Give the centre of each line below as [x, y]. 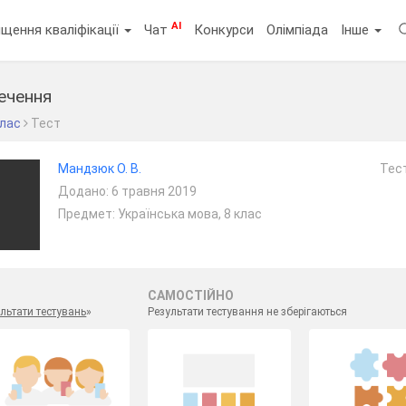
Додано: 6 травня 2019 [127, 191]
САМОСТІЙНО [190, 295]
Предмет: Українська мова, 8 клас [159, 214]
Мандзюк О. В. [99, 169]
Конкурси [224, 29]
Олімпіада [298, 29]
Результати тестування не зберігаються [247, 312]
